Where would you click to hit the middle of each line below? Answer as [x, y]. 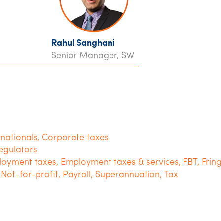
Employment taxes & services [120, 163]
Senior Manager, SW [93, 56]
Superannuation [128, 175]
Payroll [77, 175]
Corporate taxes [75, 138]
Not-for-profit [30, 175]
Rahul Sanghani [83, 44]
